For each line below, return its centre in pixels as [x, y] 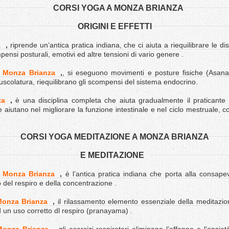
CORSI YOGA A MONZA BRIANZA [118, 8]
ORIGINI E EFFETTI [114, 26]
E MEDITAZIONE [112, 155]
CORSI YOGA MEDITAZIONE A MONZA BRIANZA [114, 137]
